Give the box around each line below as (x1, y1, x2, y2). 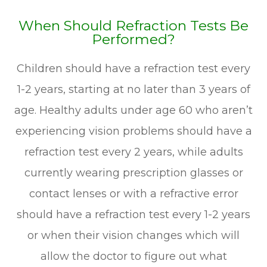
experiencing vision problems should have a (15, 124, 252, 138)
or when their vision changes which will (27, 228, 240, 242)
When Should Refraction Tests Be (18, 17, 249, 34)
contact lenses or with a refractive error (29, 187, 238, 200)
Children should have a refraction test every (17, 61, 250, 75)
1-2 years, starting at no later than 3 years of (17, 82, 250, 96)
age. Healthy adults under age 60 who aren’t (14, 103, 253, 117)
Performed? (92, 30, 175, 48)
